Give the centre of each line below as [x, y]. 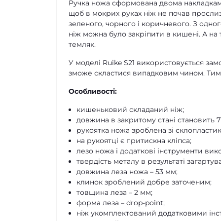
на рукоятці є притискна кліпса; [134, 141]
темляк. [82, 44]
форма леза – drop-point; [121, 203]
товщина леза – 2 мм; [114, 192]
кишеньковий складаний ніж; [130, 110]
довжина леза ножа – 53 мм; [127, 172]
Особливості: [93, 91]
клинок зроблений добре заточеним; [144, 182]
